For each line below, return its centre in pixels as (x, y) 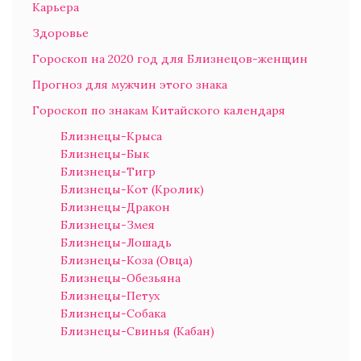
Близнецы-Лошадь (116, 243)
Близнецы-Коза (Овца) (127, 261)
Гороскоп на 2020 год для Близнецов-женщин (170, 59)
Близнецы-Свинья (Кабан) (137, 332)
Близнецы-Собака (113, 314)
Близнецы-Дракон (115, 207)
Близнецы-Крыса (111, 137)
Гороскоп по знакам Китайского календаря (159, 111)
